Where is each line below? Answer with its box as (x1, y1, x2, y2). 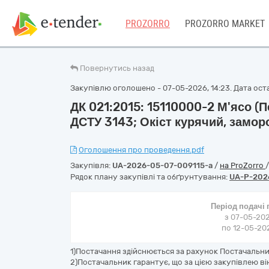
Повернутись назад (80, 64, 154, 73)
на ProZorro (220, 161, 265, 170)
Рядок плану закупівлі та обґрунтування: (70, 172, 229, 181)
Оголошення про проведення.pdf (79, 145, 204, 154)
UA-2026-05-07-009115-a (112, 161, 213, 170)
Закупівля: (70, 161, 112, 170)
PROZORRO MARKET (185, 18, 265, 29)
